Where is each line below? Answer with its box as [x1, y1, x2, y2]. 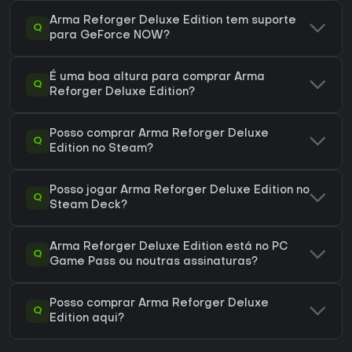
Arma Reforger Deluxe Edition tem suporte [49, 15, 296, 26]
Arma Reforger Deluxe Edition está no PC [49, 241, 288, 252]
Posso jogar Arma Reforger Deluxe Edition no [49, 185, 310, 196]
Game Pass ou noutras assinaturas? [49, 256, 258, 267]
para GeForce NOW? [49, 30, 170, 41]
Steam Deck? [49, 200, 127, 211]
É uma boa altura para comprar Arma [49, 71, 265, 82]
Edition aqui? [49, 313, 124, 324]
